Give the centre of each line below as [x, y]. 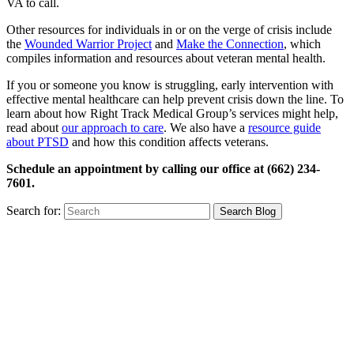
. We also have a [206, 127]
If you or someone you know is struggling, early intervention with [170, 85]
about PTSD [38, 141]
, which [302, 43]
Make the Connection [230, 43]
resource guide [284, 127]
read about [34, 127]
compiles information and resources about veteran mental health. [166, 58]
